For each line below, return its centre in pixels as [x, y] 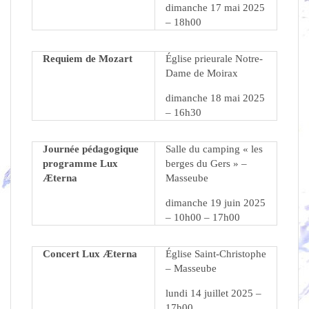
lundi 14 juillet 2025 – [213, 293]
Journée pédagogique [91, 149]
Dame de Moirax [202, 73]
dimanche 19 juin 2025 [216, 203]
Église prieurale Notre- [214, 59]
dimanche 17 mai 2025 [215, 8]
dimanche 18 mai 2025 [215, 98]
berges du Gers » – [206, 164]
